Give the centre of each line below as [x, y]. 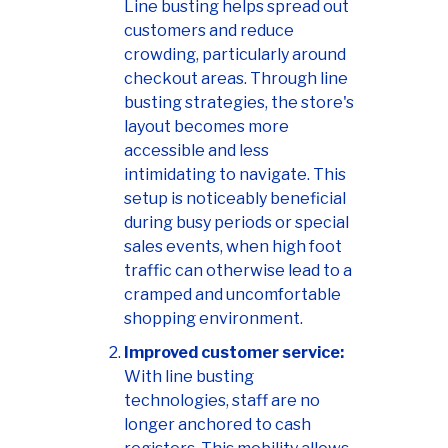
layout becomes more [206, 127]
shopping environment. [213, 319]
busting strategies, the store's [239, 103]
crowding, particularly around [235, 55]
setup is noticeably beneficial [235, 199]
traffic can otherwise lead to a [238, 271]
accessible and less [196, 151]
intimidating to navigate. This [235, 175]
